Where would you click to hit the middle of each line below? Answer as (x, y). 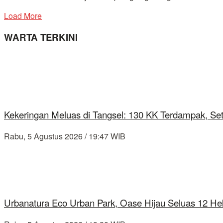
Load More (23, 15)
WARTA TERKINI (41, 37)
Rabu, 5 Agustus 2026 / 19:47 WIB (65, 136)
